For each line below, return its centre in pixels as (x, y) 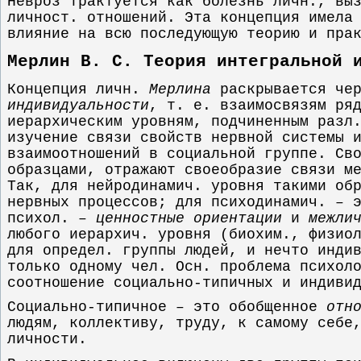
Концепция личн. (78, 89)
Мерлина (180, 89)
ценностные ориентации (189, 218)
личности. (47, 340)
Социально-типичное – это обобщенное (167, 307)
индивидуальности (78, 105)
